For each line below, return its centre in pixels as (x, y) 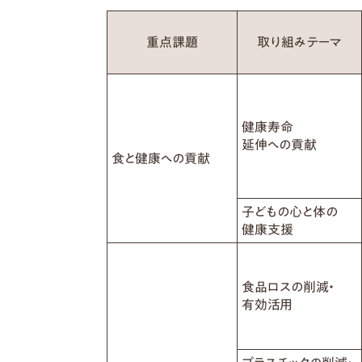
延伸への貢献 (279, 144)
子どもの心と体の (290, 211)
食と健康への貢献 (161, 158)
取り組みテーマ (299, 42)
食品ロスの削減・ (287, 286)
